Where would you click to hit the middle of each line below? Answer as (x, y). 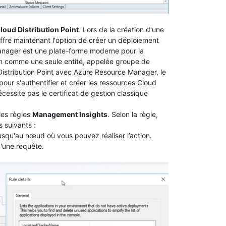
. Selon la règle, (133, 115)
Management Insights (70, 115)
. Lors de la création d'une (121, 30)
